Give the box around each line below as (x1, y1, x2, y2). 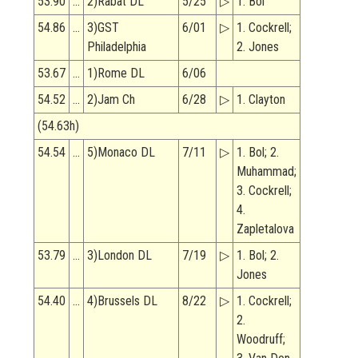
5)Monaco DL (87, 145, 155, 161)
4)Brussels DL (87, 293, 157, 309)
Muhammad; (237, 164, 296, 180)
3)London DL (87, 248, 152, 264)
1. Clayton (237, 92, 285, 108)
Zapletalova (237, 221, 294, 237)
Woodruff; (237, 332, 285, 348)
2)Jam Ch (87, 92, 135, 108)
